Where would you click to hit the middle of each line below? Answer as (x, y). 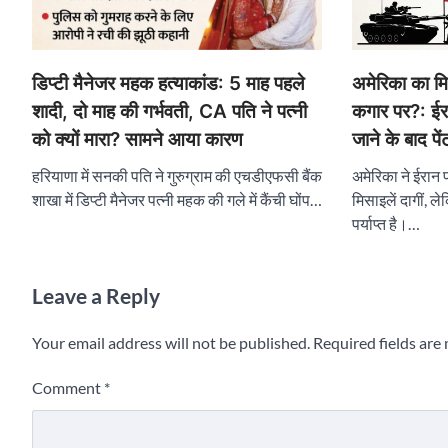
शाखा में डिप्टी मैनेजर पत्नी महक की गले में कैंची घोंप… (177, 199)
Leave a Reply (96, 295)
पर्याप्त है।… (386, 223)
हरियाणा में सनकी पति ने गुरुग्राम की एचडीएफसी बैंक (177, 175)
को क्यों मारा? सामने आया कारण (137, 139)
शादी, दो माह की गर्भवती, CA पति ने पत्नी (169, 111)
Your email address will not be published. (171, 342)
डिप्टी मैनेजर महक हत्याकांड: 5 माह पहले (168, 83)
